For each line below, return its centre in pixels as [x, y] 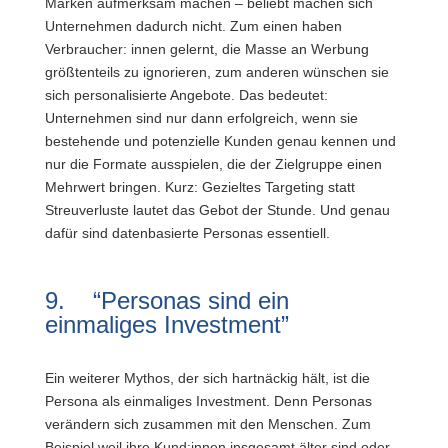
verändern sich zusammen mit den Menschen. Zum [207, 424]
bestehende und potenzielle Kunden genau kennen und [220, 141]
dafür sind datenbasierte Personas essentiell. [187, 233]
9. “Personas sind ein [166, 300]
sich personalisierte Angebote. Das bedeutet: [186, 95]
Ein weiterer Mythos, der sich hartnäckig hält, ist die [207, 378]
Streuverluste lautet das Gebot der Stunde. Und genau [217, 210]
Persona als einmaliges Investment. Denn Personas [208, 401]
